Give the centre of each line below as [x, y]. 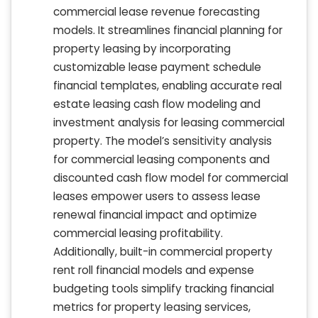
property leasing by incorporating [142, 49]
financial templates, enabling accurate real [168, 86]
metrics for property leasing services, [152, 307]
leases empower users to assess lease [157, 197]
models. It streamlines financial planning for [168, 31]
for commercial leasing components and [161, 160]
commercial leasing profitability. [138, 234]
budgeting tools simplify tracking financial [164, 289]
